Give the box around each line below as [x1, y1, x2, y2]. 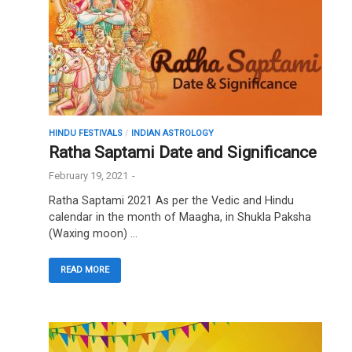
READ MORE [60, 265, 109, 276]
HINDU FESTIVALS [49, 128, 123, 139]
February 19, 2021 [49, 170, 128, 182]
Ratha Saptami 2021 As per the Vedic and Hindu [49, 193, 294, 207]
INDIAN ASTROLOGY [131, 128, 214, 139]
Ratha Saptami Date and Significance [49, 143, 317, 163]
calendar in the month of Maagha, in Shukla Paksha [49, 210, 311, 224]
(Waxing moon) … [49, 226, 137, 240]
